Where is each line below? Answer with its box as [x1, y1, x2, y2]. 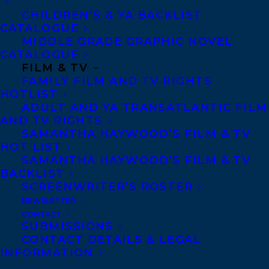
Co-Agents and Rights [82, 220, 204, 234]
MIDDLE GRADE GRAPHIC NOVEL [22, 35, 233, 48]
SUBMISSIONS [22, 220, 113, 233]
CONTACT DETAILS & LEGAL [22, 233, 202, 246]
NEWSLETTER [22, 196, 76, 205]
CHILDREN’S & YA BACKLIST [22, 8, 202, 22]
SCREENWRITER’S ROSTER [22, 180, 193, 193]
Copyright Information [78, 238, 207, 252]
